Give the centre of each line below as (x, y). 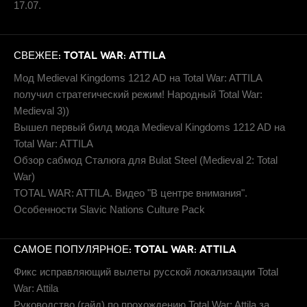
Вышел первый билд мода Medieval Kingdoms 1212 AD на (149, 127)
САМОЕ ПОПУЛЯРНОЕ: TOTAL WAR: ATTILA (125, 249)
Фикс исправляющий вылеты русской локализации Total (146, 272)
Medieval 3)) (41, 111)
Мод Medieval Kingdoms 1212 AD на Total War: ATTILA (138, 78)
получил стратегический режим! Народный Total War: (138, 94)
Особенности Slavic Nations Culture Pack (109, 209)
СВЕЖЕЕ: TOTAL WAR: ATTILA (90, 56)
